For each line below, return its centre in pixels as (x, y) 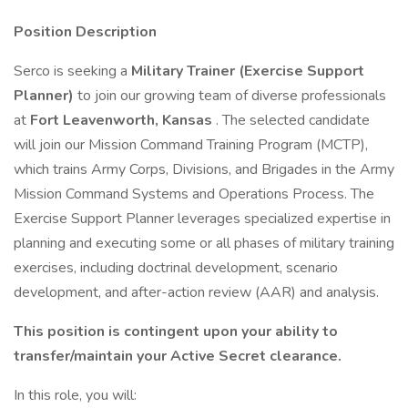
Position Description (85, 32)
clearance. (306, 356)
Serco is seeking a (72, 71)
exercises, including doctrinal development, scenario (176, 268)
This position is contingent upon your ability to (176, 331)
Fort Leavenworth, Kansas (123, 120)
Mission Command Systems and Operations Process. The (194, 194)
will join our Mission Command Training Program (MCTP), (191, 145)
